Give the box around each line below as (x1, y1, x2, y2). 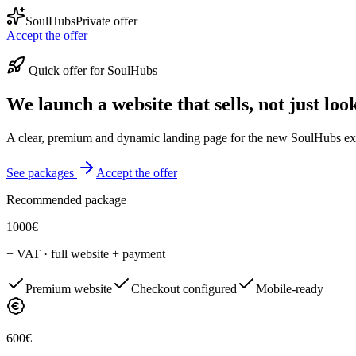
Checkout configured (131, 281, 237, 296)
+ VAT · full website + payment (6, 246, 165, 261)
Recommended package (6, 192, 126, 207)
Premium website (25, 281, 112, 296)
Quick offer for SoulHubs (29, 64, 157, 77)
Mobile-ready (256, 281, 323, 296)
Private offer (75, 14, 137, 28)
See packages (6, 165, 74, 180)
